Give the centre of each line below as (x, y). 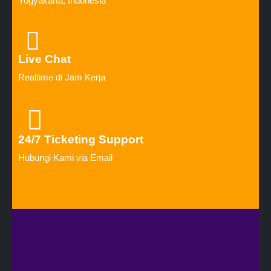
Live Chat (44, 59)
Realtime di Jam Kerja (62, 77)
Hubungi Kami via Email (65, 158)
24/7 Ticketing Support (81, 140)
